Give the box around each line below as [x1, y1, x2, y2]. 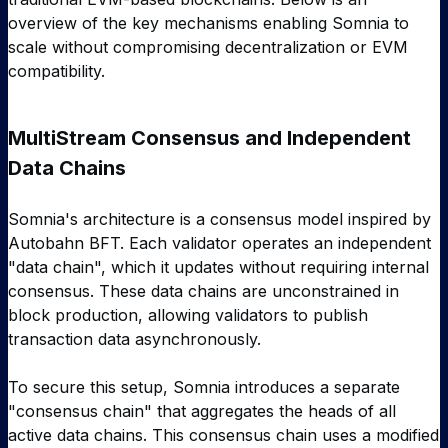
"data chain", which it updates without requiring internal [8, 257, 429, 278]
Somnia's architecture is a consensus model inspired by [8, 209, 431, 230]
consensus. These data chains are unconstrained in [8, 281, 399, 302]
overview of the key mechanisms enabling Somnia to [8, 13, 409, 34]
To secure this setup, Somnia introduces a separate [8, 377, 400, 398]
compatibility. [8, 61, 105, 82]
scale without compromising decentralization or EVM [8, 37, 408, 58]
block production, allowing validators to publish [8, 305, 368, 326]
